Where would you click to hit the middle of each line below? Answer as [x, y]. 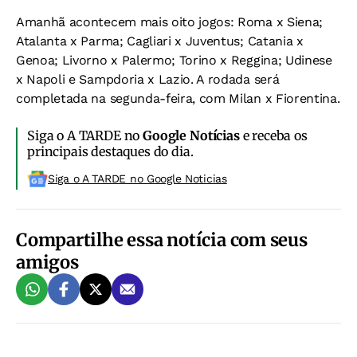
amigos [47, 262]
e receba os [273, 135]
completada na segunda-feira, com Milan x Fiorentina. [178, 98]
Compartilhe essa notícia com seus [162, 240]
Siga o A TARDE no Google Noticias [137, 178]
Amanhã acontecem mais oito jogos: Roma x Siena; [169, 22]
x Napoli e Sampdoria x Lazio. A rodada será [148, 79]
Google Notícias [191, 135]
